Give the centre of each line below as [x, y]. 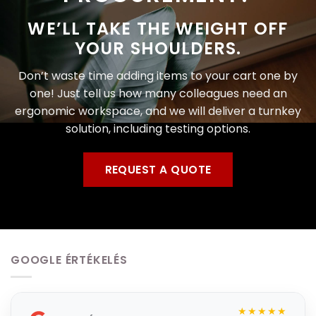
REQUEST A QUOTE [158, 169]
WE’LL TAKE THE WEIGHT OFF [158, 28]
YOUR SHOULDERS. [158, 48]
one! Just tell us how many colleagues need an [158, 93]
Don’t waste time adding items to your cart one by [158, 75]
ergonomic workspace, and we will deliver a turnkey [158, 111]
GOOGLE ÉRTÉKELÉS [69, 260]
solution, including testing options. [158, 128]
